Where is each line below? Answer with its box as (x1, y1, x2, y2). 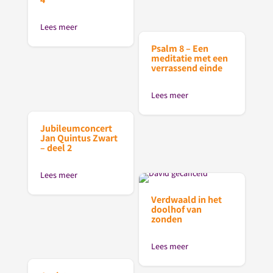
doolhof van (151, 202, 202, 216)
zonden (151, 212, 183, 225)
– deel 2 (40, 141, 72, 154)
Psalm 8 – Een (151, 42, 209, 55)
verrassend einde (151, 62, 223, 75)
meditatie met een (151, 52, 229, 65)
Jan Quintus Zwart (40, 131, 118, 144)
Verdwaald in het (151, 193, 222, 206)
